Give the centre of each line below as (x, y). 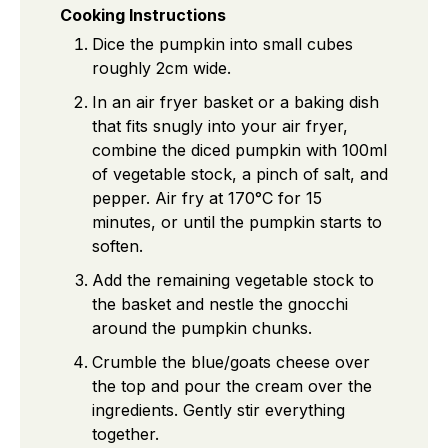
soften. (117, 245)
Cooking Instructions (143, 14)
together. (125, 433)
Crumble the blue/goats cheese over (231, 361)
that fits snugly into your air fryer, (220, 125)
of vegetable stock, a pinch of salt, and (240, 173)
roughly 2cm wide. (161, 67)
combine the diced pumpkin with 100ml (239, 149)
